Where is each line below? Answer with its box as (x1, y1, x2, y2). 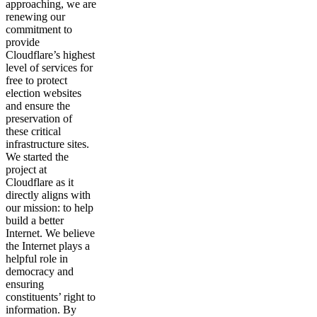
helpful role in (6, 253, 68, 265)
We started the (6, 151, 69, 163)
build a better (6, 214, 64, 226)
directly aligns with (6, 189, 91, 201)
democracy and (6, 265, 74, 277)
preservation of (6, 113, 72, 125)
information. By (6, 304, 76, 316)
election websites (6, 87, 81, 99)
